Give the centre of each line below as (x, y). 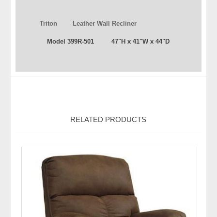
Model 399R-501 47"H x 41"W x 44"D (108, 42)
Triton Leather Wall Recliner (88, 24)
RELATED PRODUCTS (108, 120)
